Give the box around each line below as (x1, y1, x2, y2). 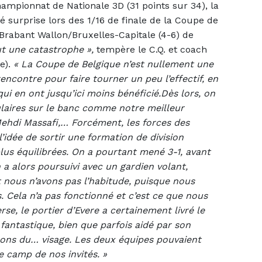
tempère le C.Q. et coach (94, 43, 207, 55)
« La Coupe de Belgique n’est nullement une (13, 58, 213, 70)
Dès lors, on (161, 87, 215, 99)
